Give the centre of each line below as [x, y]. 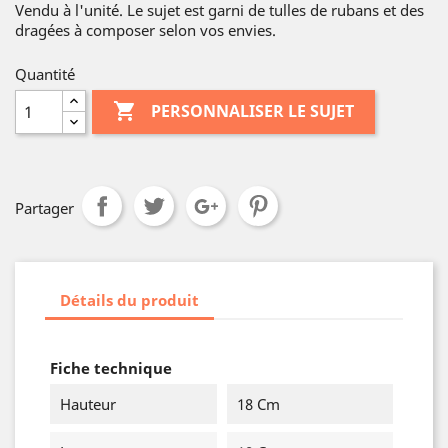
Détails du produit [129, 299]
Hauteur [88, 404]
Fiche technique [111, 368]
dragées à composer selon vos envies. [145, 30]
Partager [44, 208]
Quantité [45, 74]
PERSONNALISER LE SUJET [253, 111]
